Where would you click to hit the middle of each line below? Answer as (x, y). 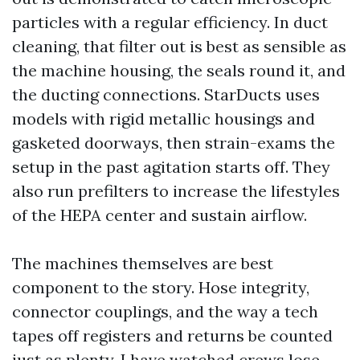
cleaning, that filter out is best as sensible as (179, 46)
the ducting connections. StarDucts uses (166, 94)
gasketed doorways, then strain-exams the (174, 143)
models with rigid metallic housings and (164, 119)
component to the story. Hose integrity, (161, 287)
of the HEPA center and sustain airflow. (160, 215)
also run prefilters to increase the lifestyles (176, 191)
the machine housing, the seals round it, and (179, 70)
